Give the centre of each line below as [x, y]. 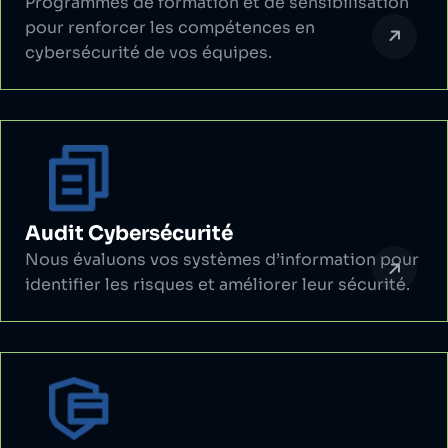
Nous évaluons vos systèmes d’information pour [222, 260]
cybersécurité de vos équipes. [148, 52]
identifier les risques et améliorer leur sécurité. [217, 285]
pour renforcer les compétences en [170, 27]
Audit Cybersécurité [129, 234]
